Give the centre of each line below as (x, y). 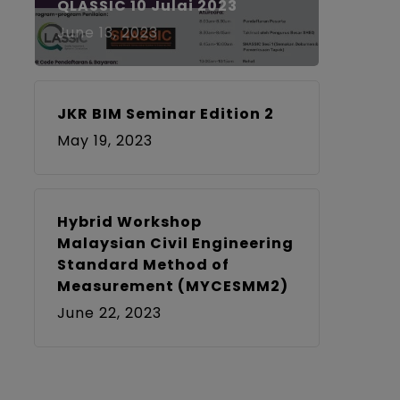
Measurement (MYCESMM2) (172, 286)
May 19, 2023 (104, 141)
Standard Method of (143, 265)
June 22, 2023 (109, 313)
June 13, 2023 (107, 33)
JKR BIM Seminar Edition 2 (165, 114)
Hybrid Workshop (129, 222)
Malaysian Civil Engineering (175, 243)
